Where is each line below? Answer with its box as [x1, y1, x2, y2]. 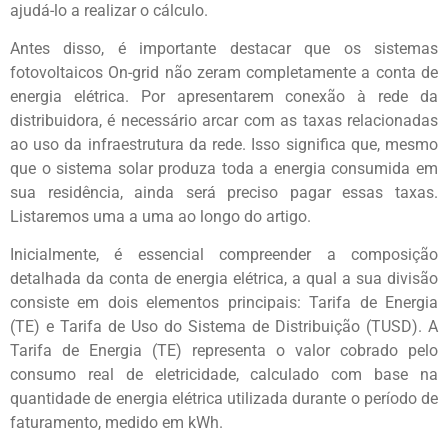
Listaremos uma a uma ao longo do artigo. [10, 206, 311, 226]
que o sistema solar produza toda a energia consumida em [10, 158, 438, 178]
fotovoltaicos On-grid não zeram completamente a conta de [10, 62, 438, 82]
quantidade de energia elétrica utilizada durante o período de [10, 389, 438, 409]
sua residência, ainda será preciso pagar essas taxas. [10, 182, 438, 202]
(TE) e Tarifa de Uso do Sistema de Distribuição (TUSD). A [10, 317, 438, 337]
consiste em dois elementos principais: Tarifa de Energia [10, 293, 438, 313]
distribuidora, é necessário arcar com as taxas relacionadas [10, 110, 438, 130]
